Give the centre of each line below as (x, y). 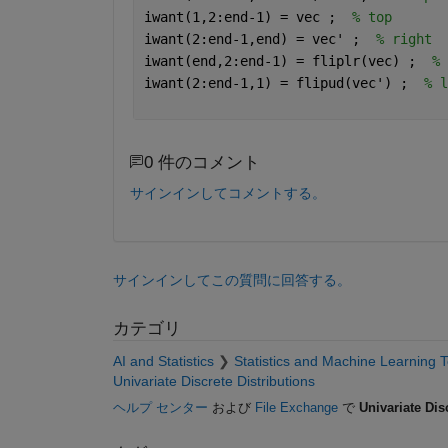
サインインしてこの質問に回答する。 (231, 280)
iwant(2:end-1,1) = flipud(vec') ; (283, 82)
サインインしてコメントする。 (227, 193)
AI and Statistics (163, 360)
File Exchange (296, 407)
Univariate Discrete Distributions (213, 380)
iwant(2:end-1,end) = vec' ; (259, 38)
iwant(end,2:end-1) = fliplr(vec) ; (287, 60)
